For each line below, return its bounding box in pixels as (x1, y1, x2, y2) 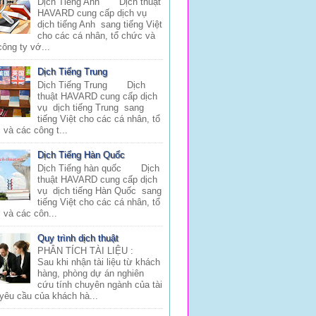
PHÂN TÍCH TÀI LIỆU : (37, 245, 145, 257)
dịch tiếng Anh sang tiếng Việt (37, 18, 163, 30)
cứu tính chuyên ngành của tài (37, 279, 163, 291)
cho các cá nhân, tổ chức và (37, 30, 156, 41)
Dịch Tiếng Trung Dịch (37, 79, 146, 90)
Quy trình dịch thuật (37, 232, 119, 243)
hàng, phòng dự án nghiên (37, 268, 145, 279)
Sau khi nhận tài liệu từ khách (37, 257, 161, 268)
